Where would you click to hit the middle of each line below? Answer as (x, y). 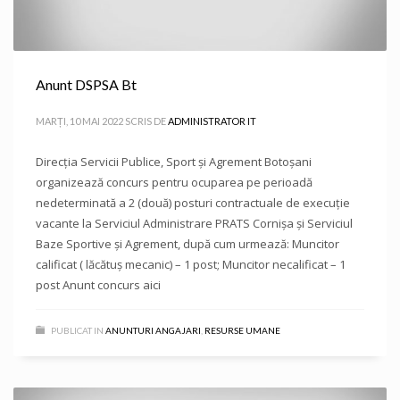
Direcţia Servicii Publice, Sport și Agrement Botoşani (174, 162)
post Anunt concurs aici (98, 285)
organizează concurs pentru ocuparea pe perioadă (174, 182)
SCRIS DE (146, 121)
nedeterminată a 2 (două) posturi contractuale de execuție (193, 203)
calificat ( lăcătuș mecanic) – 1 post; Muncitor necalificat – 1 (191, 264)
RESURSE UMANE (242, 330)
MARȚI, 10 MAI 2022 (79, 121)
